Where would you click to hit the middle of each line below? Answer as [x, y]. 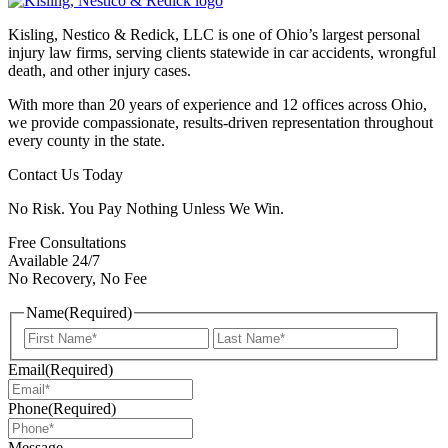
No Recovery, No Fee [77, 278]
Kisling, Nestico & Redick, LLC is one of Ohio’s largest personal [214, 34]
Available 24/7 [54, 260]
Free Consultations [67, 242]
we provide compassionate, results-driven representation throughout [220, 122]
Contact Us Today [65, 174]
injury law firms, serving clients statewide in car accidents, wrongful [222, 52]
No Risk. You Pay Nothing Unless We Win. [146, 208]
